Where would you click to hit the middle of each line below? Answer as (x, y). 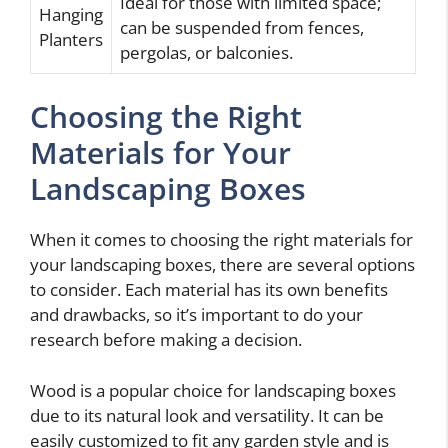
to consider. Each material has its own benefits (209, 290)
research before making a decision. (166, 340)
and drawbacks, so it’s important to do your (196, 315)
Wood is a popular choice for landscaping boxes (213, 390)
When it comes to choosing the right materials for (221, 240)
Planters (71, 39)
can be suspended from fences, (242, 27)
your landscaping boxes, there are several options (222, 265)
